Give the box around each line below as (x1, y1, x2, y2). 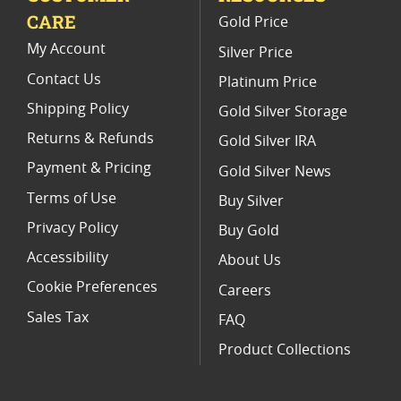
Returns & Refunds (27, 132, 154, 147)
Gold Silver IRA (218, 134, 316, 149)
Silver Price (218, 45, 293, 60)
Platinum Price (218, 74, 317, 90)
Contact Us (27, 72, 101, 87)
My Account (27, 42, 106, 57)
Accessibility (27, 251, 108, 266)
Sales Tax (27, 310, 89, 325)
